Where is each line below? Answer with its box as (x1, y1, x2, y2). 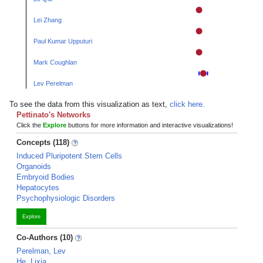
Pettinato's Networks (16, 110, 90, 119)
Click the (16, 122, 43, 129)
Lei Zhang (33, 16, 62, 23)
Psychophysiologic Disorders (16, 194, 115, 203)
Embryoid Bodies (16, 173, 75, 181)
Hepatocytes (16, 183, 59, 192)
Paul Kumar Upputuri (33, 38, 92, 45)
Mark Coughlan (33, 59, 77, 66)
